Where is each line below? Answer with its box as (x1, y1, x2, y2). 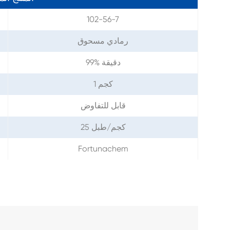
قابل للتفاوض (80, 100, 126, 110)
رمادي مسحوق (78, 35, 128, 46)
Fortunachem (78, 143, 128, 154)
